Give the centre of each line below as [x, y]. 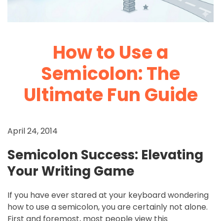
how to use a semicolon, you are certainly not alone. [108, 207]
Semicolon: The [110, 74]
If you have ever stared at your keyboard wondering [108, 195]
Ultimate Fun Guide [110, 95]
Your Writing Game [71, 171]
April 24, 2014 [33, 131]
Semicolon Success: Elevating [105, 155]
